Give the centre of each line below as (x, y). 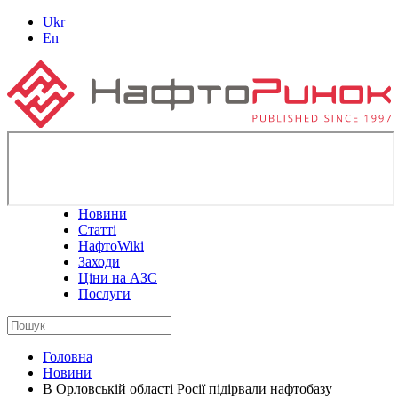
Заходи (99, 261)
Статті (97, 229)
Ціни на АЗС (118, 277)
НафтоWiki (111, 245)
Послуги (104, 293)
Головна (68, 356)
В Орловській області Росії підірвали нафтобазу (187, 388)
